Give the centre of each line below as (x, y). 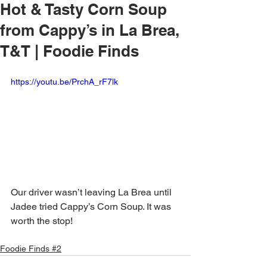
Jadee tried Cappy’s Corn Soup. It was (92, 206)
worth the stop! (42, 221)
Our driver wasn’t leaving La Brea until (92, 192)
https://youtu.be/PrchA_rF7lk (64, 82)
